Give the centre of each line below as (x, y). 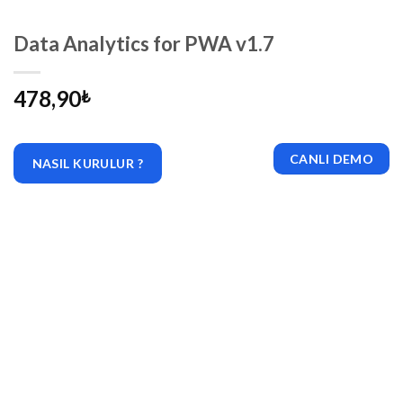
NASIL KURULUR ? (87, 163)
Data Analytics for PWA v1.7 (144, 44)
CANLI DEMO (332, 159)
